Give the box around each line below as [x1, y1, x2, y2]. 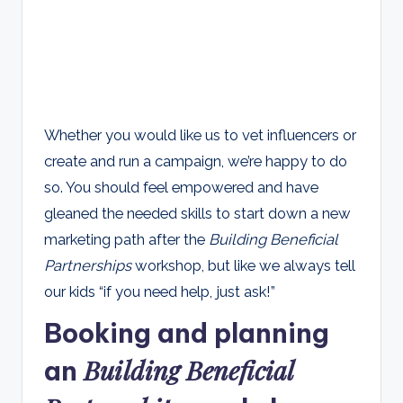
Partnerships [44, 255, 131, 274]
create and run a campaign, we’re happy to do [44, 151, 347, 170]
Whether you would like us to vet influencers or [44, 125, 356, 144]
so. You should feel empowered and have [44, 177, 318, 196]
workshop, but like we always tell [131, 255, 355, 274]
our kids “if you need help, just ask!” [44, 282, 279, 300]
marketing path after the [44, 229, 209, 248]
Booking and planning [44, 316, 329, 350]
